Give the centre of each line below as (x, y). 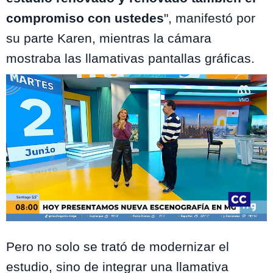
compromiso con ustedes (85, 18)
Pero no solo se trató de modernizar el (118, 247)
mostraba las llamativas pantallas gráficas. (130, 58)
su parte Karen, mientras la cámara (109, 38)
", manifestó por (210, 18)
